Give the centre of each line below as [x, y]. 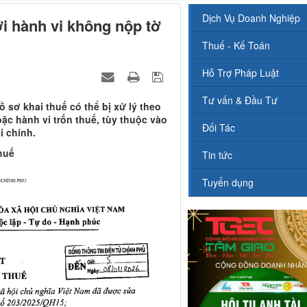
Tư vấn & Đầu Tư [240, 100]
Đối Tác [218, 128]
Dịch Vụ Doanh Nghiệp [251, 18]
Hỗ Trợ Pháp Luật [240, 73]
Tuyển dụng [228, 183]
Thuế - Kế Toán [236, 46]
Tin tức [217, 155]
